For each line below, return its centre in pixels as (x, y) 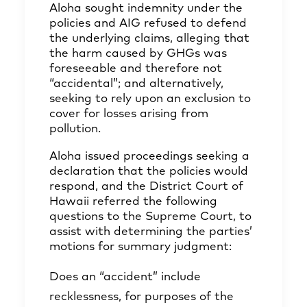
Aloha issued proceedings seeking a (149, 157)
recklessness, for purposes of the (142, 297)
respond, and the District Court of (146, 187)
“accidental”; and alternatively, (136, 84)
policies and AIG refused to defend (148, 24)
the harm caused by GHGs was (138, 54)
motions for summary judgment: (140, 247)
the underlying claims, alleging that (149, 39)
